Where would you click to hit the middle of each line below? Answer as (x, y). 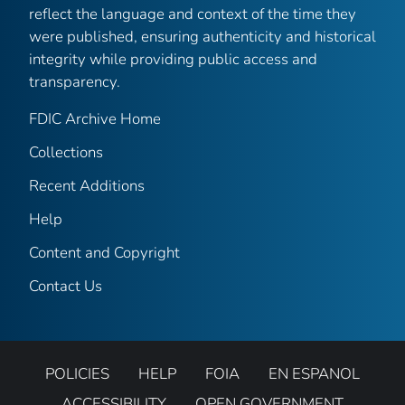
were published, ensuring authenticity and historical (202, 36)
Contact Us (66, 286)
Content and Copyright (104, 252)
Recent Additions (87, 185)
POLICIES (77, 373)
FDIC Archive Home (95, 118)
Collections (66, 152)
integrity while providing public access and (173, 59)
